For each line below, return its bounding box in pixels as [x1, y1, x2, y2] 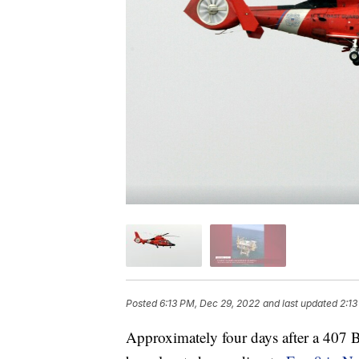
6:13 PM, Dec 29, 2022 [159, 297, 260, 310]
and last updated [263, 297, 337, 310]
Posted [126, 297, 159, 310]
